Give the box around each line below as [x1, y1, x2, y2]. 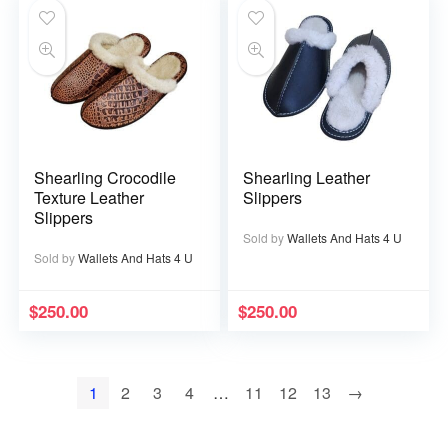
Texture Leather [34, 186, 145, 209]
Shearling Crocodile [34, 166, 177, 189]
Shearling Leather [243, 166, 371, 189]
